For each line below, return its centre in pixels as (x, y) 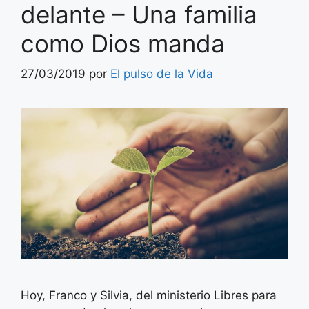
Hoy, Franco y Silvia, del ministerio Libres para (149, 295)
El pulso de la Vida (162, 74)
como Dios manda (123, 43)
